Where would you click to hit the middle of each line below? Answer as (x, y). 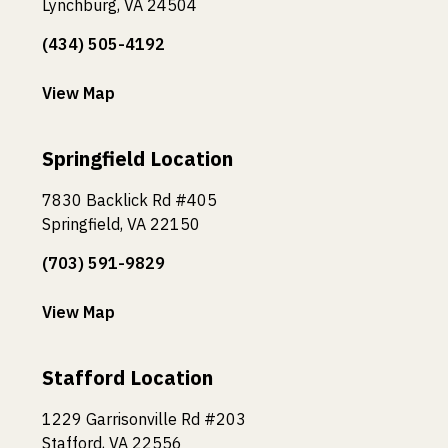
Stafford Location (127, 377)
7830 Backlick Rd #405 (129, 199)
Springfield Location (137, 158)
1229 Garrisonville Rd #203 (144, 418)
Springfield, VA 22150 (121, 223)
